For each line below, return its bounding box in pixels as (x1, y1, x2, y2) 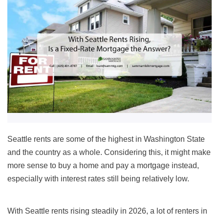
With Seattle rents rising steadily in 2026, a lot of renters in (7, 207, 207, 216)
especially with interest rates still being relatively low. (7, 175, 189, 183)
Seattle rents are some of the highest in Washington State (7, 135, 205, 144)
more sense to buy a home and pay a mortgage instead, (7, 161, 199, 170)
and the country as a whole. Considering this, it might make (7, 148, 211, 157)
